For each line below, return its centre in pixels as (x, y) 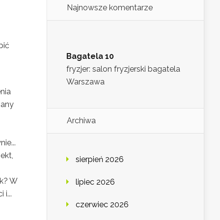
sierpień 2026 (100, 160)
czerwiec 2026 (102, 205)
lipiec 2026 (95, 182)
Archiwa (81, 121)
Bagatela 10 (90, 56)
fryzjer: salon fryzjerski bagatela (123, 69)
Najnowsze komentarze (110, 8)
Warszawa (85, 82)
